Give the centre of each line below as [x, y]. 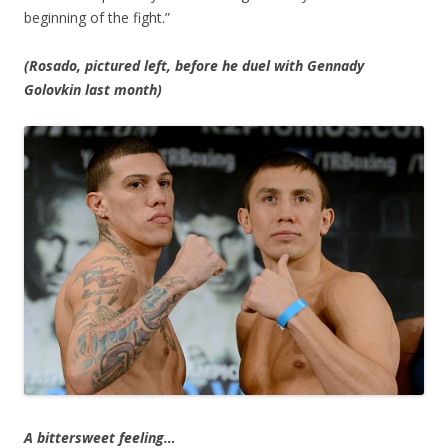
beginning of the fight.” [97, 18]
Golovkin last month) [93, 90]
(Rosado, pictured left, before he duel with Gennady [194, 66]
